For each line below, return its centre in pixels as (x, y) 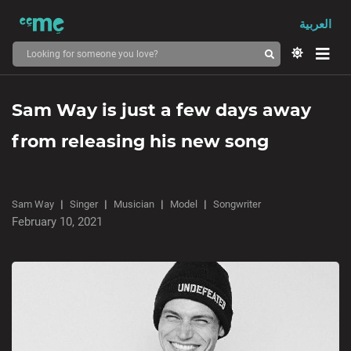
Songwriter (237, 204)
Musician (134, 204)
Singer (84, 204)
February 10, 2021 (57, 222)
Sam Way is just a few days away (161, 110)
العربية (315, 24)
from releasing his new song (140, 141)
